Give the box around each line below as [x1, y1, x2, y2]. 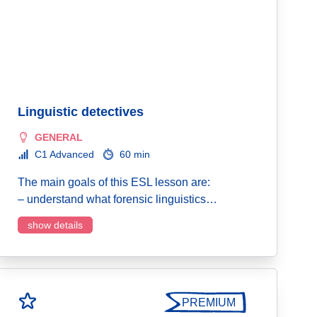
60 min [120, 149, 150, 160]
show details [28, 219, 83, 231]
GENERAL [35, 132, 83, 143]
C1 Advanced [35, 149, 94, 160]
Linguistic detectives [18, 105, 144, 119]
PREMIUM [182, 296, 236, 309]
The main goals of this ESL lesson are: [18, 176, 210, 188]
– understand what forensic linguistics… [18, 193, 217, 205]
